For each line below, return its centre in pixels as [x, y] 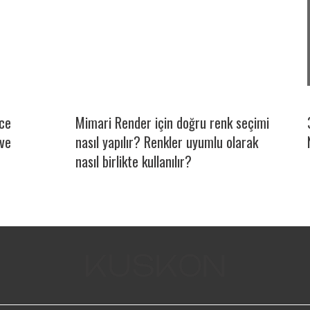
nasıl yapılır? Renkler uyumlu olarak [167, 142]
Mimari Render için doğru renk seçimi [172, 122]
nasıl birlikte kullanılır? [134, 161]
